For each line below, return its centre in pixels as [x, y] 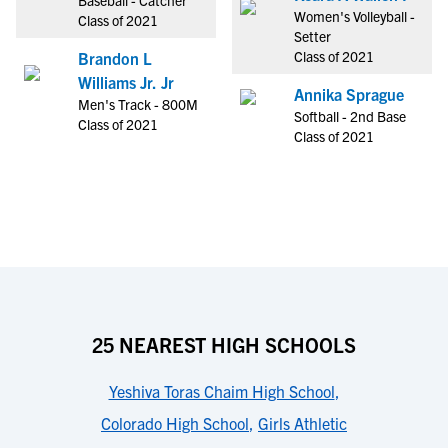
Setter [312, 36]
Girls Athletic [302, 423]
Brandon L [115, 58]
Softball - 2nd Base [350, 116]
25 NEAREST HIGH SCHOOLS [224, 344]
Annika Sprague [349, 94]
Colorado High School [175, 423]
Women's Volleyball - [354, 16]
